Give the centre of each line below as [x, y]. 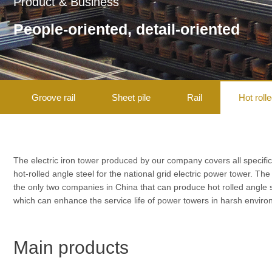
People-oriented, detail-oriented [127, 29]
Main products [71, 247]
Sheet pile [131, 97]
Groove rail [53, 97]
